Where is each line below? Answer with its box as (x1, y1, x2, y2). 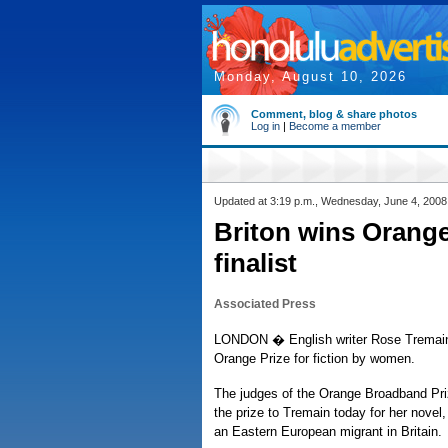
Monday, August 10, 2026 (214, 69, 407, 84)
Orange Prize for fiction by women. (214, 351, 415, 366)
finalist (214, 248, 297, 278)
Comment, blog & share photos (251, 108, 417, 120)
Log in (251, 120, 280, 132)
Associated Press (214, 297, 316, 311)
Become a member (289, 120, 381, 132)
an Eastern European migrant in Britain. (214, 424, 442, 439)
